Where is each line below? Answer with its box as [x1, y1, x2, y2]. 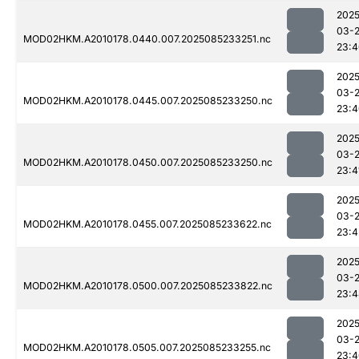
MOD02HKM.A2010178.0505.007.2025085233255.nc [23, 341, 271, 354]
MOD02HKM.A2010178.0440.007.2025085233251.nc [23, 33, 271, 46]
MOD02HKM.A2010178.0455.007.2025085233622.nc [23, 218, 272, 231]
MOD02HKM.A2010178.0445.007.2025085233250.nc [23, 95, 272, 107]
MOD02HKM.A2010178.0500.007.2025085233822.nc [23, 280, 272, 292]
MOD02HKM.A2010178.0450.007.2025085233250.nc [23, 156, 272, 169]
